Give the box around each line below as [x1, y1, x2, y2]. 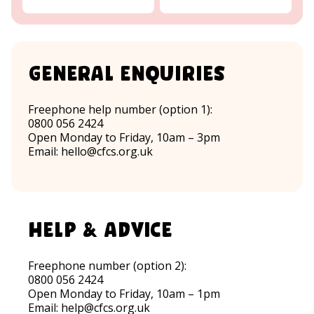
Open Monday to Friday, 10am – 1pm [28, 286, 220, 301]
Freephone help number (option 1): [28, 102, 212, 117]
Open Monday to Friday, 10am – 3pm [28, 130, 220, 145]
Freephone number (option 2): [28, 258, 186, 273]
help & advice [28, 214, 172, 243]
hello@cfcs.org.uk [61, 144, 153, 159]
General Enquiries [28, 57, 226, 86]
